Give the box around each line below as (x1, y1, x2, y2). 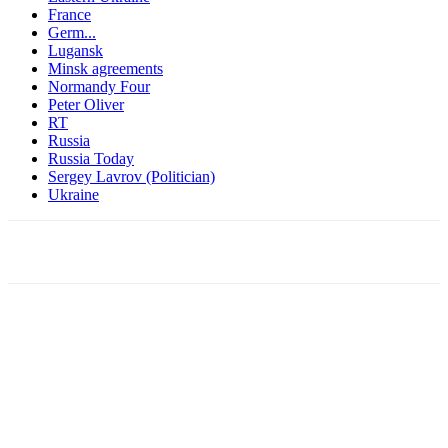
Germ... (48, 23, 96, 41)
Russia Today (48, 149, 134, 167)
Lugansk (48, 41, 103, 59)
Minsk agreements (48, 59, 163, 77)
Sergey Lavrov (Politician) (48, 167, 215, 185)
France (48, 5, 91, 23)
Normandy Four (48, 77, 150, 95)
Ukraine (48, 185, 99, 203)
